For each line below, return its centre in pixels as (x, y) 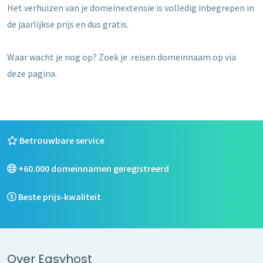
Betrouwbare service (61, 140)
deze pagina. (32, 73)
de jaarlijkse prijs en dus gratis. (68, 24)
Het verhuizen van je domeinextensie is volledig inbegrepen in (131, 7)
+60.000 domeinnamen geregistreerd (93, 168)
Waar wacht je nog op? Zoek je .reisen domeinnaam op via (122, 57)
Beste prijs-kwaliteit (59, 196)
